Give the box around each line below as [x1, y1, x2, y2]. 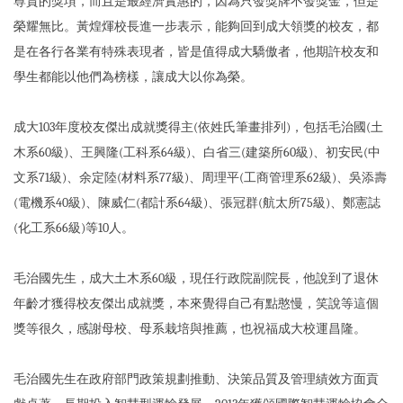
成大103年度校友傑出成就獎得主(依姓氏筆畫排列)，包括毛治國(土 [13, 119, 383, 135]
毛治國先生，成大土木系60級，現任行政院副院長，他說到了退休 [13, 270, 379, 286]
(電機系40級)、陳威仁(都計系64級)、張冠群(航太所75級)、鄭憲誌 [13, 194, 381, 210]
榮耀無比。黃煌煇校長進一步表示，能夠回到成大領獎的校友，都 [13, 18, 379, 34]
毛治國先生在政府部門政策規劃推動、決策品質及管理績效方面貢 [13, 371, 379, 387]
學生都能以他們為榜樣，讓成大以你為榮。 [13, 68, 253, 85]
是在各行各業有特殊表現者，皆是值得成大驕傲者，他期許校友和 [13, 43, 379, 59]
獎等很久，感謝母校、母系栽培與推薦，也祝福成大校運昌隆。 [13, 320, 366, 336]
